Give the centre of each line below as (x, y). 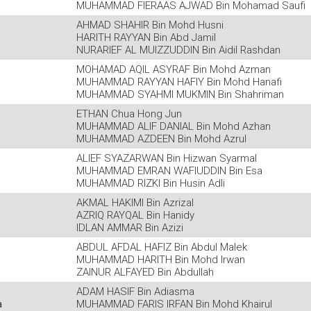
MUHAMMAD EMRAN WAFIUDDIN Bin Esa (169, 171)
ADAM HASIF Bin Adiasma (135, 292)
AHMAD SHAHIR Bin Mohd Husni (150, 25)
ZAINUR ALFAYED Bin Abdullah (145, 272)
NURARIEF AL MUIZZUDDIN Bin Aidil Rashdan (178, 50)
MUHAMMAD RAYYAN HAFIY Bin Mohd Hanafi (179, 82)
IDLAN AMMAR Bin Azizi (130, 228)
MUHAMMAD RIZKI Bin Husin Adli (151, 183)
